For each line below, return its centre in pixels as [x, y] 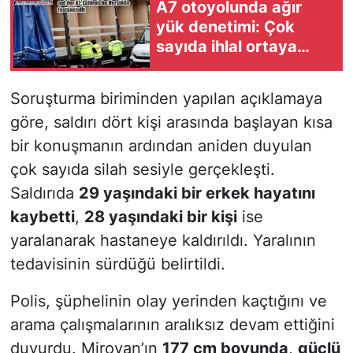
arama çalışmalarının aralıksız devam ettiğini [172, 325]
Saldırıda [44, 193]
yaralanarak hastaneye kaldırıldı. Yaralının [163, 241]
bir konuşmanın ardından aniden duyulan [161, 146]
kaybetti [42, 217]
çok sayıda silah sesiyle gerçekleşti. [142, 170]
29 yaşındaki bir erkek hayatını [197, 193]
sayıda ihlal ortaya [227, 46]
